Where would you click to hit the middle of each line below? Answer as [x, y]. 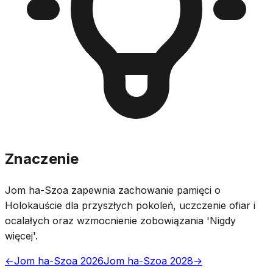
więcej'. [21, 236]
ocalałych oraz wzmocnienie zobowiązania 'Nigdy [120, 220]
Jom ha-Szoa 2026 [59, 261]
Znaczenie [42, 158]
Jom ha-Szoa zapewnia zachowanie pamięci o [113, 190]
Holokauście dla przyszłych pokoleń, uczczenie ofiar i [130, 205]
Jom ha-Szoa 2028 [148, 261]
